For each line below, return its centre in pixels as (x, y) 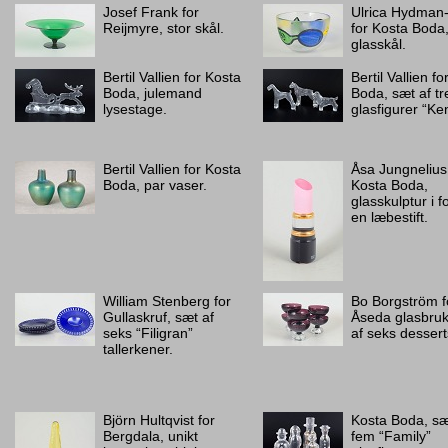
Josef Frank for (151, 12)
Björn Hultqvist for (159, 420)
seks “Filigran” (148, 333)
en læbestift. (389, 217)
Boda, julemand (152, 93)
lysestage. (135, 109)
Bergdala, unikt (150, 436)
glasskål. (378, 44)
